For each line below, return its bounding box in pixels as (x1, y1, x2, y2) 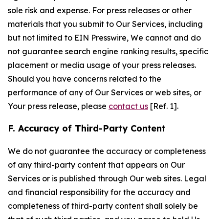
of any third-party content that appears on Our (8, 160, 185, 170)
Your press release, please (8, 101, 109, 111)
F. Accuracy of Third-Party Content (8, 123, 165, 134)
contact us (109, 101, 148, 111)
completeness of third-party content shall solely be (8, 201, 198, 211)
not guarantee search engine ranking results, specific (8, 46, 208, 56)
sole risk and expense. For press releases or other (8, 5, 192, 15)
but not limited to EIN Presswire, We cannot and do (8, 33, 201, 43)
